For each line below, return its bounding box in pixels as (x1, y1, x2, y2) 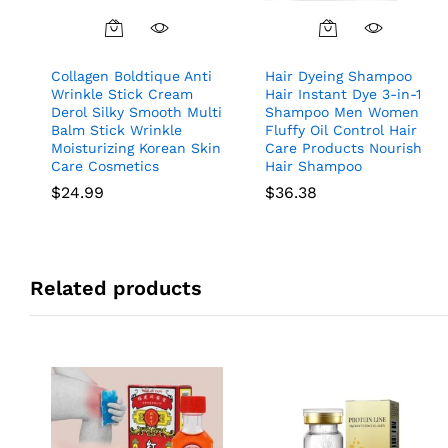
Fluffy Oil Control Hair (265, 122, 417, 139)
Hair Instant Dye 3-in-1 (265, 86, 421, 103)
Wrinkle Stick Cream (51, 86, 193, 103)
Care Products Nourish (265, 140, 422, 157)
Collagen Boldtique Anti (51, 68, 212, 85)
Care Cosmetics (51, 158, 159, 175)
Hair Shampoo (265, 158, 362, 175)
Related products (30, 276, 202, 301)
